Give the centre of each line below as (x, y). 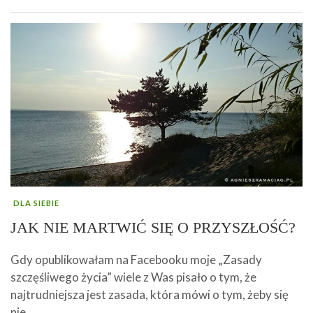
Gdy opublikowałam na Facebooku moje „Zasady (136, 260)
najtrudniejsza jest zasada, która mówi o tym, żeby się (150, 295)
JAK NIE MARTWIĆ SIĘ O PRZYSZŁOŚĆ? (153, 228)
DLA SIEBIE (36, 203)
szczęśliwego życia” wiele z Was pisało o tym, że (133, 277)
